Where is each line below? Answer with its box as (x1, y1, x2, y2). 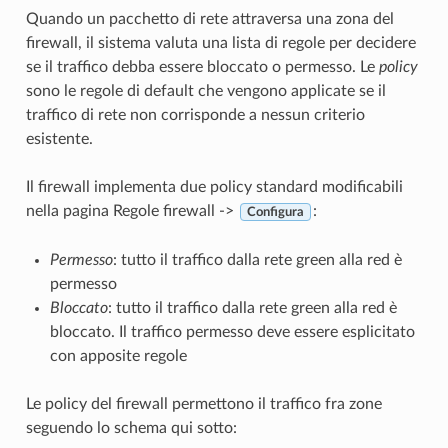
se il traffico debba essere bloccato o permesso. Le (25, 58, 379, 75)
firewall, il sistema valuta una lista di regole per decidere (25, 34, 416, 51)
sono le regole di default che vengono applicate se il (25, 82, 386, 99)
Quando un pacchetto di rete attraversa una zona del (25, 10, 394, 27)
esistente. (25, 130, 93, 147)
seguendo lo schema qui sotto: (25, 419, 237, 436)
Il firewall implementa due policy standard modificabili (25, 178, 403, 195)
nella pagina (25, 202, 113, 219)
